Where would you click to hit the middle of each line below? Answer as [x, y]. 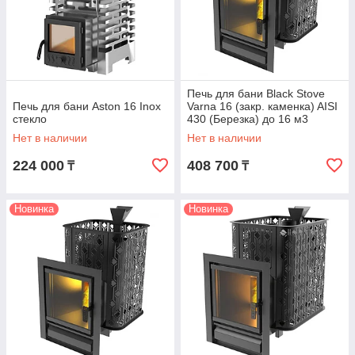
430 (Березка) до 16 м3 [248, 119]
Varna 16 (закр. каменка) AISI [262, 107]
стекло [30, 119]
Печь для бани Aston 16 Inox [87, 107]
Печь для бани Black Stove [256, 94]
